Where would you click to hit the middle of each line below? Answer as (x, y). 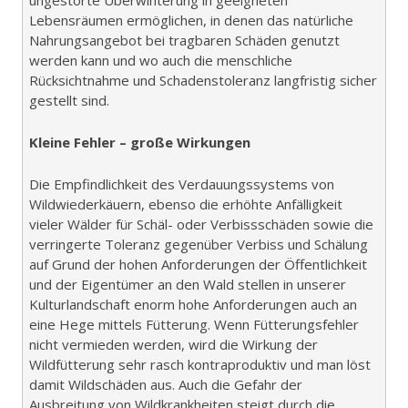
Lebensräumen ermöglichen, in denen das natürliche (191, 20)
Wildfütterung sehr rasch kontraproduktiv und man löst (200, 364)
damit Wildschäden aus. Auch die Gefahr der (166, 384)
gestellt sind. (69, 100)
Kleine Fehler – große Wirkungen (140, 142)
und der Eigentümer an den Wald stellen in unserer (188, 284)
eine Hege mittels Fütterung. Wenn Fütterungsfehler (194, 324)
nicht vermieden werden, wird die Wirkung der (173, 344)
